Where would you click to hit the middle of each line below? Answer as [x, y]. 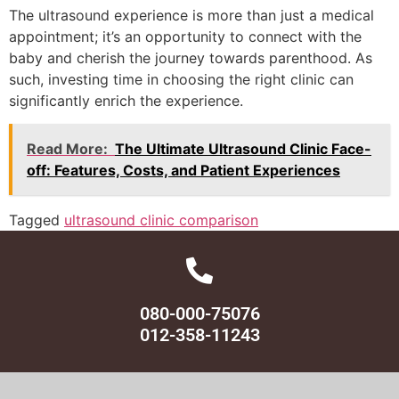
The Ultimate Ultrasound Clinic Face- [243, 149]
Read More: [67, 149]
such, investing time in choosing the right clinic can [181, 79]
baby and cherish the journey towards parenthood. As [191, 57]
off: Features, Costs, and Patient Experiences [183, 171]
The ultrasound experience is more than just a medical [191, 15]
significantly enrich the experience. [126, 100]
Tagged [37, 220]
